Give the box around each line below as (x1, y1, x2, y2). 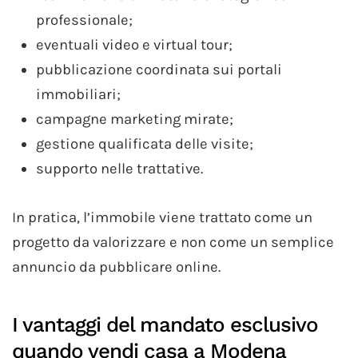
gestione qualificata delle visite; (36, 134, 253, 153)
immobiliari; (36, 85, 121, 103)
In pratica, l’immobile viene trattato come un (12, 208, 312, 226)
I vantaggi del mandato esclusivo (12, 312, 318, 336)
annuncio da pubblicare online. (12, 257, 221, 276)
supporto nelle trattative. (36, 159, 203, 177)
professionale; (36, 10, 133, 29)
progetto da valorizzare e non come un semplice (12, 233, 334, 251)
